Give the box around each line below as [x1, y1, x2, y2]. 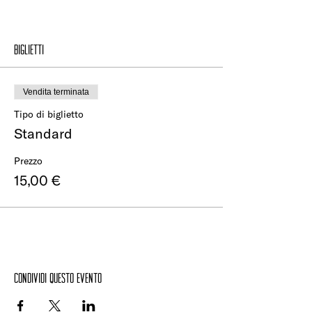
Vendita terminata [23, 87, 89, 97]
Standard [14, 125, 72, 143]
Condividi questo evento [14, 270, 102, 286]
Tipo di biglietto [14, 108, 84, 121]
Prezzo [14, 155, 42, 168]
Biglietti [14, 42, 44, 58]
